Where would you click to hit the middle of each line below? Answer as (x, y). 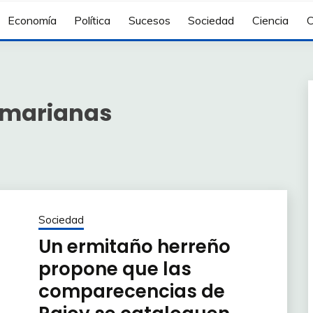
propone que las (115, 269)
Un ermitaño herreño (134, 246)
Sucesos (149, 21)
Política (93, 21)
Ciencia (270, 21)
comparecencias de (131, 291)
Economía (32, 21)
